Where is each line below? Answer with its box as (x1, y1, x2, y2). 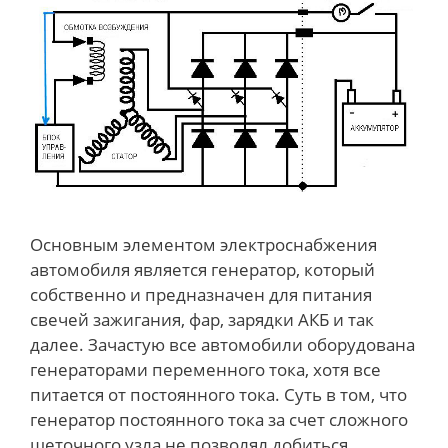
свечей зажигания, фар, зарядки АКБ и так (30, 307, 374, 331)
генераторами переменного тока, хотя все (30, 357, 381, 381)
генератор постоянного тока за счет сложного (30, 407, 408, 431)
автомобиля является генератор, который (30, 257, 375, 281)
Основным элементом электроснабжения (30, 232, 377, 256)
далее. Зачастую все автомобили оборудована (30, 332, 415, 356)
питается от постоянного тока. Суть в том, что (30, 382, 407, 406)
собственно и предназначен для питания (30, 282, 372, 306)
